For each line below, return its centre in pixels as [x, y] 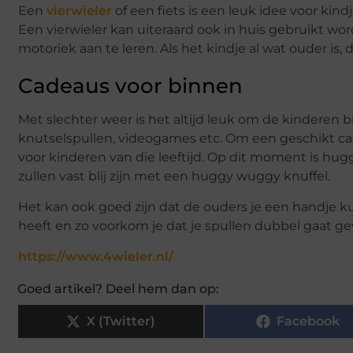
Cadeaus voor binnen [130, 86]
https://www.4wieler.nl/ [96, 257]
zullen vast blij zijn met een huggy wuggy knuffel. [174, 176]
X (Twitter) [121, 321]
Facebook [308, 321]
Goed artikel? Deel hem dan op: [118, 289]
